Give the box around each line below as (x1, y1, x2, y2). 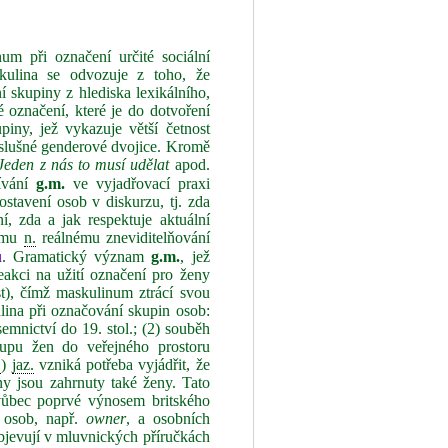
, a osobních (125, 410, 210, 427)
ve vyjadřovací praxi (65, 175, 210, 192)
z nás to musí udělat (39, 156, 170, 173)
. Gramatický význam (2, 248, 152, 265)
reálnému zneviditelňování (35, 229, 210, 246)
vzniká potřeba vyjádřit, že (33, 356, 210, 373)
